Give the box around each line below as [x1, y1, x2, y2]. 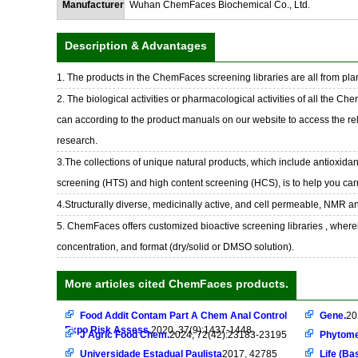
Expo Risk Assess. [65, 324, 151, 336]
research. [57, 135, 97, 146]
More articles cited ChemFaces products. [65, 277, 288, 290]
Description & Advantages [65, 39, 207, 52]
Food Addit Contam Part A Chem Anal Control [80, 310, 287, 321]
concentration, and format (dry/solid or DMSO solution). [57, 241, 294, 253]
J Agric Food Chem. [80, 329, 169, 340]
